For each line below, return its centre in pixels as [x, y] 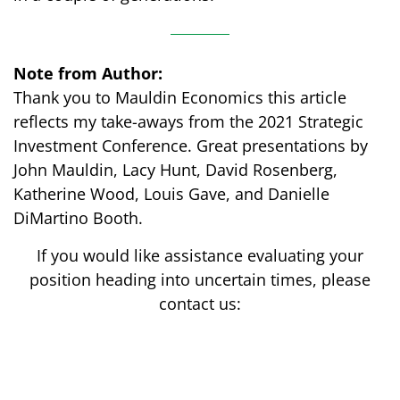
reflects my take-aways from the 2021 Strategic [188, 122]
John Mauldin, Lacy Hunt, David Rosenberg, [175, 170]
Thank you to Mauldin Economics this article [180, 98]
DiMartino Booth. [78, 218]
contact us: [200, 304]
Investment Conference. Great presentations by [191, 146]
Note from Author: [88, 74]
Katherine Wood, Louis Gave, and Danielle [171, 194]
